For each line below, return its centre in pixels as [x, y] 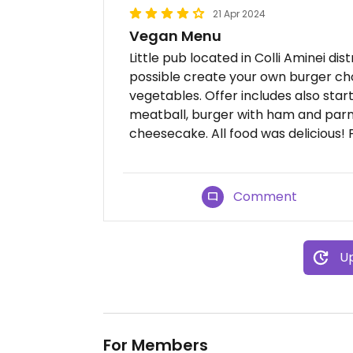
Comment [266, 197]
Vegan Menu [175, 36]
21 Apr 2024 [239, 14]
